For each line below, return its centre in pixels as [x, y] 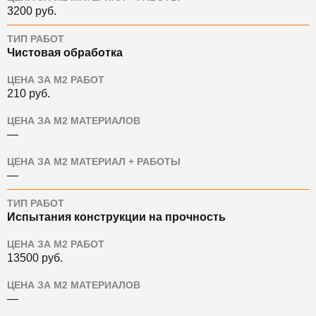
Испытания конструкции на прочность [116, 217]
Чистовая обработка [65, 53]
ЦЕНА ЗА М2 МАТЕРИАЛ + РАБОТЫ [94, 162]
